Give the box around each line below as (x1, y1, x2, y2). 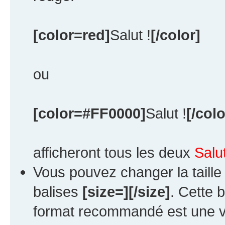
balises (33, 183, 82, 200)
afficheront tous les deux (33, 144, 194, 161)
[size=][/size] (82, 183, 170, 200)
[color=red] (33, 26, 110, 43)
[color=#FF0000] (33, 104, 146, 122)
